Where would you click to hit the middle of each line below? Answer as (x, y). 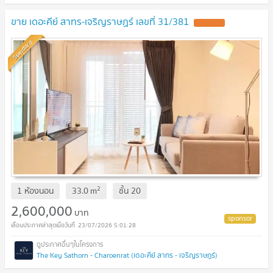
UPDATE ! (209, 23)
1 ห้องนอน (35, 190)
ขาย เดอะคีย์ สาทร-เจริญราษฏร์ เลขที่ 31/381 (100, 21)
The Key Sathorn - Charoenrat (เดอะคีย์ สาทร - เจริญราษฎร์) (127, 255)
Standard (23, 49)
